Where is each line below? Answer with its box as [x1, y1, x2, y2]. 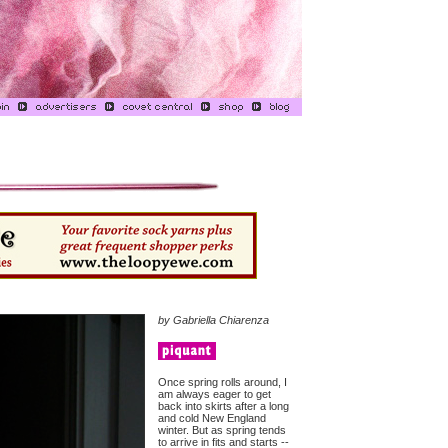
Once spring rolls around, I [158, 376, 287, 388]
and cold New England [158, 412, 266, 424]
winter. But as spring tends [158, 424, 286, 436]
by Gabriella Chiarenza [158, 314, 269, 326]
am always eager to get [158, 388, 271, 400]
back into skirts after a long [158, 400, 289, 412]
